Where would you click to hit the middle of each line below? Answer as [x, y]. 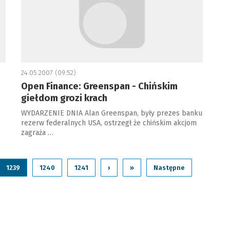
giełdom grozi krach [64, 98]
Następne [169, 168]
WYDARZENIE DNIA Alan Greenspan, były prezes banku [111, 113]
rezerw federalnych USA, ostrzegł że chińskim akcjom [109, 123]
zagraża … [37, 133]
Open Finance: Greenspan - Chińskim [99, 86]
